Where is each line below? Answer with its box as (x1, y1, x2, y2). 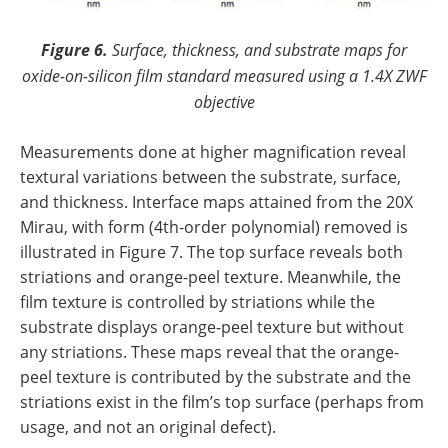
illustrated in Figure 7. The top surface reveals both (20, 240, 403, 263)
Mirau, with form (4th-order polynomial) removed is (20, 215, 408, 238)
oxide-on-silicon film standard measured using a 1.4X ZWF (21, 64, 427, 86)
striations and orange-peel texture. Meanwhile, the (20, 265, 401, 288)
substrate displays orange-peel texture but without (20, 315, 404, 338)
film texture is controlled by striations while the (20, 290, 375, 313)
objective (193, 90, 255, 112)
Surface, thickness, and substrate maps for (112, 38, 407, 60)
